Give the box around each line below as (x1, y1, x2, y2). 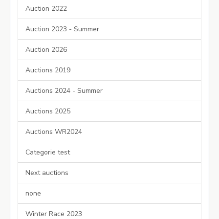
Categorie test (25, 148, 70, 157)
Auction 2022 (25, 4, 67, 13)
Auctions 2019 (25, 66, 70, 75)
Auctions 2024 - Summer (25, 86, 103, 95)
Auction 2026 (25, 45, 67, 54)
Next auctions (25, 168, 68, 177)
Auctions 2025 (25, 107, 70, 116)
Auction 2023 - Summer (25, 24, 99, 34)
